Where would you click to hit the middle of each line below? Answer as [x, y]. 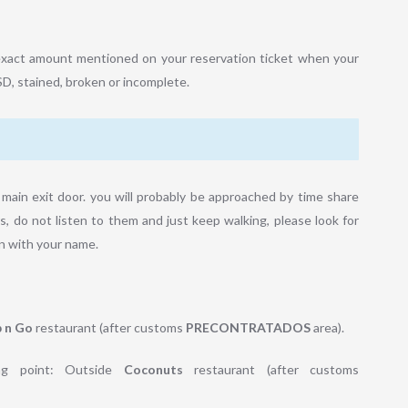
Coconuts [153, 370]
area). [327, 328]
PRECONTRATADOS [248, 328]
